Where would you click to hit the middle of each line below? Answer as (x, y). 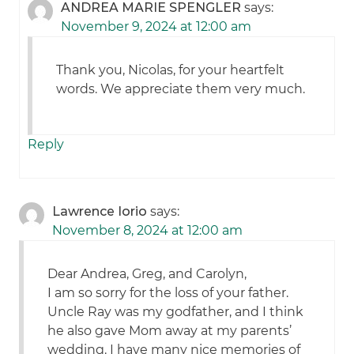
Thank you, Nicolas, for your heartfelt (171, 70)
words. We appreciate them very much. (181, 89)
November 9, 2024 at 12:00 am (156, 27)
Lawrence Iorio (100, 212)
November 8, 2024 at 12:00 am (148, 231)
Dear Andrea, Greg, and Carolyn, (147, 274)
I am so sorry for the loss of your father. (168, 293)
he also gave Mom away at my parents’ (170, 331)
